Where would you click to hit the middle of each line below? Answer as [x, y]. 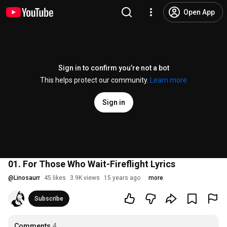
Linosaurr [27, 178]
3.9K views [85, 178]
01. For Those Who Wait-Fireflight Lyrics [92, 164]
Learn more [168, 80]
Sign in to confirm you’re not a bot [113, 68]
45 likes [55, 178]
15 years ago [122, 178]
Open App [199, 12]
